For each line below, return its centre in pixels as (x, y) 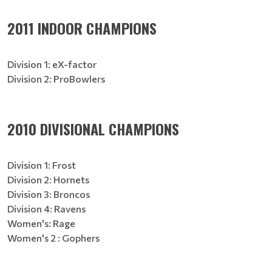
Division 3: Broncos (49, 194)
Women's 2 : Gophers (53, 238)
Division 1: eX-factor (52, 64)
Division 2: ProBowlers (56, 79)
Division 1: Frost (42, 165)
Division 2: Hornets (48, 179)
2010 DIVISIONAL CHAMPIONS (93, 129)
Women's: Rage (41, 223)
